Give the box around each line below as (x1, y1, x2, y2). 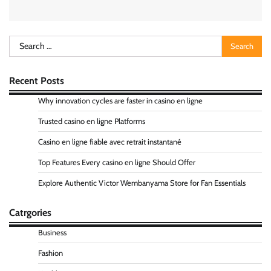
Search (8, 36, 36, 48)
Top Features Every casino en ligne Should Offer (38, 158, 195, 168)
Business (38, 228, 67, 238)
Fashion (38, 249, 63, 258)
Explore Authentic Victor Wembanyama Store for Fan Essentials (38, 178, 246, 188)
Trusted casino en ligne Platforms (38, 117, 145, 126)
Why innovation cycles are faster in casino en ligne (38, 96, 203, 106)
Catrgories (9, 206, 51, 219)
